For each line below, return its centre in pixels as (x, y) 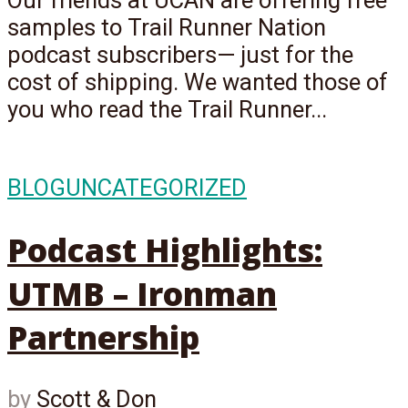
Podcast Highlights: (165, 250)
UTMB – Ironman (142, 294)
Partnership (103, 337)
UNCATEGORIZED (156, 188)
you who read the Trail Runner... (167, 110)
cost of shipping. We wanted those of (198, 82)
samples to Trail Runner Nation (167, 28)
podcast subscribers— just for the (180, 55)
